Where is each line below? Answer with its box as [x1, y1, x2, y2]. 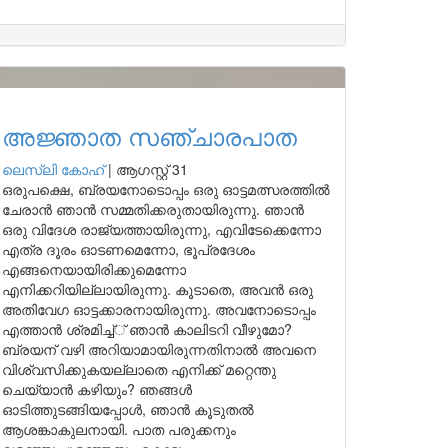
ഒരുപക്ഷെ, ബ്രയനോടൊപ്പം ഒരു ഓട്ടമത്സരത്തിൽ [2, 179, 330, 199]
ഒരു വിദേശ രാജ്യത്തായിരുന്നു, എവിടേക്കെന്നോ [2, 219, 321, 239]
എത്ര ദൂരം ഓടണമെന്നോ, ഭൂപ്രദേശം [2, 239, 255, 259]
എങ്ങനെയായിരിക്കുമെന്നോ [2, 259, 186, 279]
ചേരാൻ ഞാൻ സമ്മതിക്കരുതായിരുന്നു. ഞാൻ [2, 199, 304, 219]
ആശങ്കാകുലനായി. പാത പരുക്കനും [2, 419, 236, 439]
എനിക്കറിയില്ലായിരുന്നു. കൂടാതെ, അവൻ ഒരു [2, 279, 313, 299]
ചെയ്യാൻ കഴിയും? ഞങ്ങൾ [2, 379, 192, 399]
